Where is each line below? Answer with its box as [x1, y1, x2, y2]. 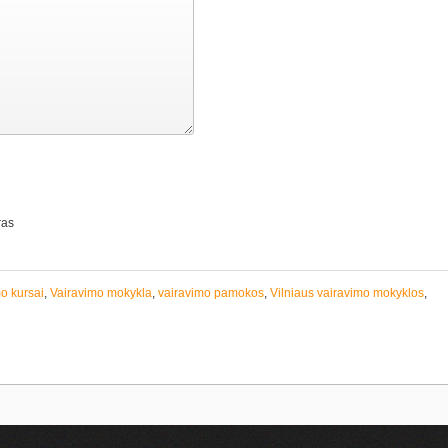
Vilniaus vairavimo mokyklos [270, 286, 424, 300]
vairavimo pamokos [158, 286, 264, 300]
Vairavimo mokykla [50, 286, 152, 300]
